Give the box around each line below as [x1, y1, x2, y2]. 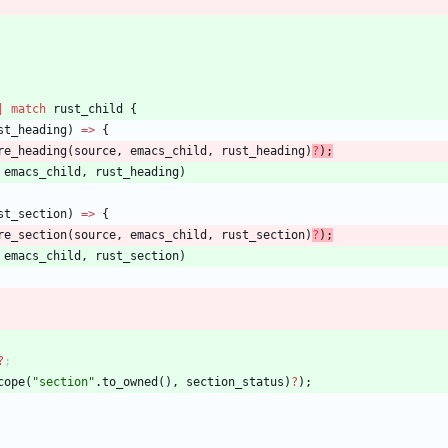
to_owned [102, 375, 158, 390]
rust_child [53, 102, 123, 117]
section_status [186, 375, 284, 390]
